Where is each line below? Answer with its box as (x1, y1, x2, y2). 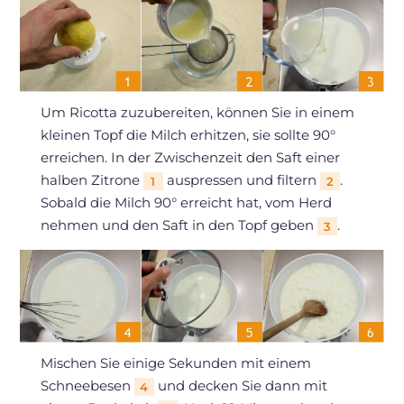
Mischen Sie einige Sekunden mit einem (40, 354, 311, 372)
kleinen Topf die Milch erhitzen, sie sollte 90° (40, 125, 335, 143)
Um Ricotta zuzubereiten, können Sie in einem (40, 103, 354, 121)
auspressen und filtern (162, 170, 320, 188)
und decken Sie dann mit (153, 377, 327, 395)
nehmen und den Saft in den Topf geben (40, 216, 317, 234)
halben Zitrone (40, 170, 143, 188)
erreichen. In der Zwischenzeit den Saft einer (40, 148, 340, 166)
